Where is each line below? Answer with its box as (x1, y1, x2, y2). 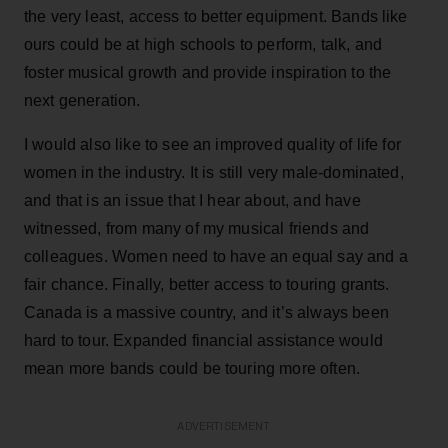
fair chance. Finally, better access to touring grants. (24, 275, 390, 293)
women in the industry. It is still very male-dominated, (24, 163, 404, 181)
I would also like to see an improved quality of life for (24, 135, 401, 153)
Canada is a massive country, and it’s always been (24, 303, 389, 321)
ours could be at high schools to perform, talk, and (24, 35, 383, 53)
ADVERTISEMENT (177, 420, 271, 432)
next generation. (24, 91, 141, 109)
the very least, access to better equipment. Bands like (24, 7, 408, 25)
